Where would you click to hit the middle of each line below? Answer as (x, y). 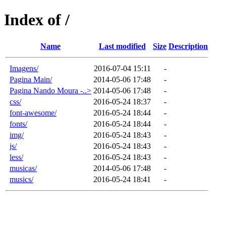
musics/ (21, 179)
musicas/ (23, 168)
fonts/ (18, 124)
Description (188, 46)
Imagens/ (24, 68)
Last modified (122, 46)
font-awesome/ (33, 112)
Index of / (37, 20)
